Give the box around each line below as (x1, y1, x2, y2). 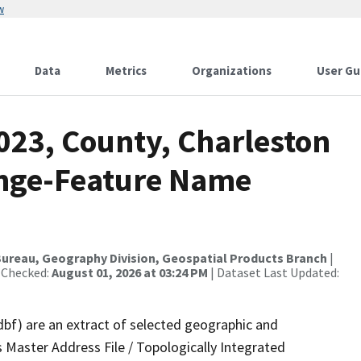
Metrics (106, 63, 147, 78)
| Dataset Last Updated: (208, 264, 339, 280)
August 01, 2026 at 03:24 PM (52, 264, 208, 280)
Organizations (192, 63, 272, 78)
